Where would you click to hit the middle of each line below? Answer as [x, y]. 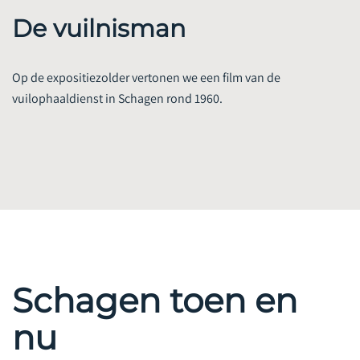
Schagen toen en [155, 289]
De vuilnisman [99, 17]
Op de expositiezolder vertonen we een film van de [146, 66]
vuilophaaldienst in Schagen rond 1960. [117, 87]
